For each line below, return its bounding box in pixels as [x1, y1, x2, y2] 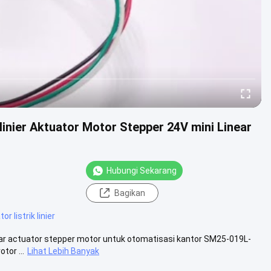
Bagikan [114, 188, 145, 198]
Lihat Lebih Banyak [27, 246, 99, 256]
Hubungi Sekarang [106, 165, 177, 175]
